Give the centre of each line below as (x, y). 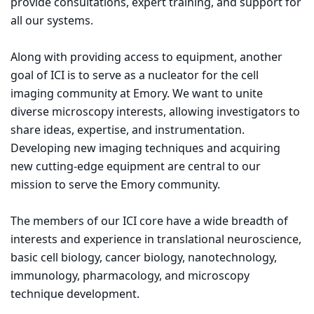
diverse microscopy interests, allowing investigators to (155, 112)
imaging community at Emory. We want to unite (137, 94)
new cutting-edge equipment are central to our (136, 167)
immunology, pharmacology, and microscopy (130, 276)
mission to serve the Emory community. (115, 185)
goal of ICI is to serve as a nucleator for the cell (135, 76)
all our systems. (52, 21)
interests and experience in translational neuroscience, (156, 240)
